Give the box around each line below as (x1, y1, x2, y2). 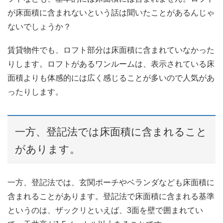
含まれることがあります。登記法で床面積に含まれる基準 (7, 192, 215, 201)
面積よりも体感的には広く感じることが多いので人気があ (7, 74, 215, 83)
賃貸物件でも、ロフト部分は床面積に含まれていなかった (7, 46, 215, 55)
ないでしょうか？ (7, 22, 71, 31)
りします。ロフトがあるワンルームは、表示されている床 (7, 60, 215, 69)
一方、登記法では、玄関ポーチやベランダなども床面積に (7, 178, 215, 187)
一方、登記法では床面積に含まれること (15, 125, 207, 137)
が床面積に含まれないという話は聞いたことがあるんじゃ (7, 8, 215, 17)
